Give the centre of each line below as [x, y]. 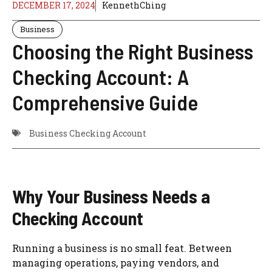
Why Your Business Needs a [111, 196]
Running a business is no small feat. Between [122, 248]
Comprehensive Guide [105, 102]
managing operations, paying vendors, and [116, 262]
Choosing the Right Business [133, 51]
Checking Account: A [100, 76]
